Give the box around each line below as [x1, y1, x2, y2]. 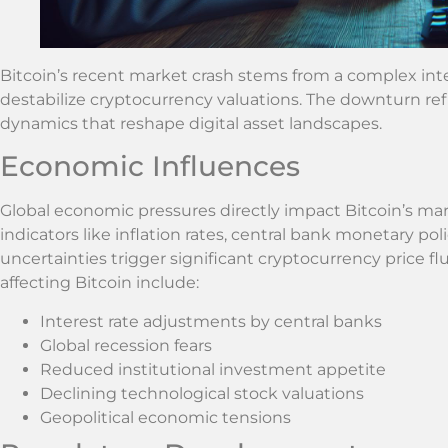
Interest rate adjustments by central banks [40, 311, 382, 331]
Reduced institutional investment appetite [40, 359, 386, 379]
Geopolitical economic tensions [40, 407, 291, 427]
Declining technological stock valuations [40, 383, 364, 403]
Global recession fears [40, 335, 212, 355]
